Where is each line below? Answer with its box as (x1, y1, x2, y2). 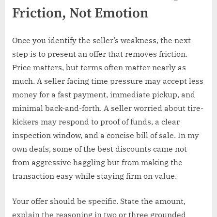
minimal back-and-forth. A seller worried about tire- (12, 103, 203, 113)
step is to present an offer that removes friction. (12, 49, 187, 59)
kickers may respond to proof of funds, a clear (12, 117, 180, 127)
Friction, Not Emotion (12, 4, 148, 22)
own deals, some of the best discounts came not (12, 144, 187, 154)
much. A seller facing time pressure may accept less (12, 76, 203, 86)
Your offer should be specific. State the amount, (12, 196, 186, 206)
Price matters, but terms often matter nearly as (12, 62, 186, 73)
